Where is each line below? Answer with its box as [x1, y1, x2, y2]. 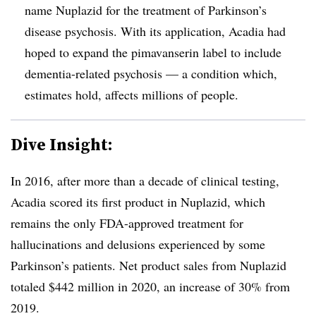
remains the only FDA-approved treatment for [11, 214, 243, 231]
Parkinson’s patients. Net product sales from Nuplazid [11, 256, 286, 274]
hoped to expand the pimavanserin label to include [25, 43, 281, 61]
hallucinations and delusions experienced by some [11, 235, 265, 253]
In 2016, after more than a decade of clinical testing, [11, 171, 279, 189]
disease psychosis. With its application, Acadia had [25, 22, 286, 39]
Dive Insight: [11, 132, 113, 156]
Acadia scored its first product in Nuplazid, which [11, 193, 265, 210]
